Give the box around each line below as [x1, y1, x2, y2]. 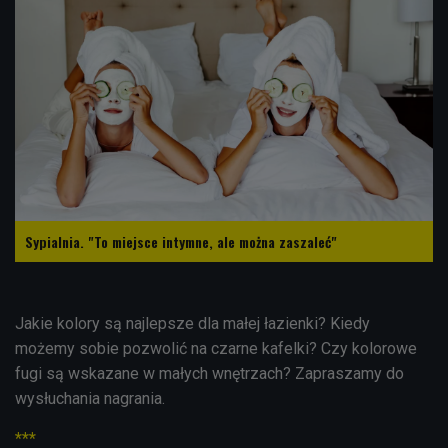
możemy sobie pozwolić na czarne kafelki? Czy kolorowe [15, 339, 417, 359]
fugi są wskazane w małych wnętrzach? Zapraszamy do [15, 364, 404, 384]
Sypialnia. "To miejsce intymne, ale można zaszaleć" [25, 231, 337, 253]
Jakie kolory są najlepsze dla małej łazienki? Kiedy [15, 314, 370, 334]
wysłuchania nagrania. [15, 389, 165, 409]
